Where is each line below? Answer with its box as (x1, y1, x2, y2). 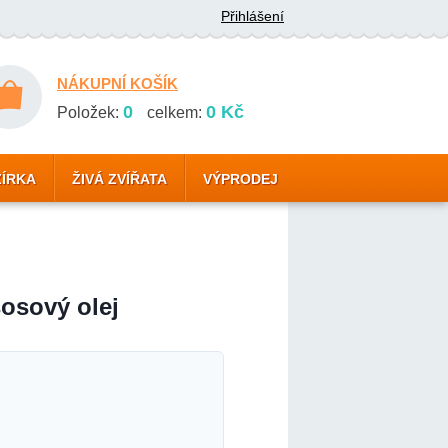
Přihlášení (221, 8, 284, 24)
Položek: (57, 104, 123, 121)
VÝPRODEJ (203, 171, 278, 187)
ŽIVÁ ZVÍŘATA (72, 171, 167, 187)
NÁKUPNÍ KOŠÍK (57, 75, 178, 92)
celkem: (143, 104, 206, 121)
